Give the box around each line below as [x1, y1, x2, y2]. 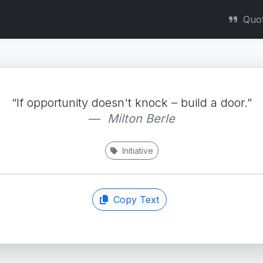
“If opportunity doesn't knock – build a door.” [11, 96, 252, 110]
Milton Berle [107, 112, 175, 126]
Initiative [119, 146, 153, 156]
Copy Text [110, 194, 159, 205]
